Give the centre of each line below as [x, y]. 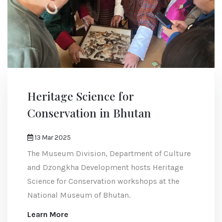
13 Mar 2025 [52, 138]
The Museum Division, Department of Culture [109, 154]
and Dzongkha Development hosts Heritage [105, 167]
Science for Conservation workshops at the [103, 181]
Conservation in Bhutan [89, 113]
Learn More [48, 215]
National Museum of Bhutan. [79, 195]
